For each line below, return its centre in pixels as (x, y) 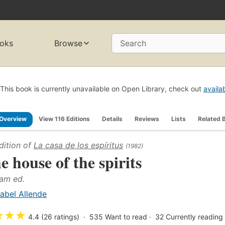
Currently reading (194, 216)
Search (133, 43)
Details (112, 119)
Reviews (147, 119)
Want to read (126, 216)
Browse (69, 43)
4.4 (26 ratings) (54, 216)
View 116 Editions (64, 119)
